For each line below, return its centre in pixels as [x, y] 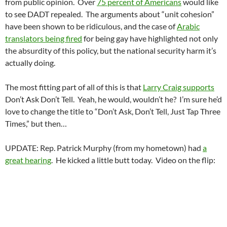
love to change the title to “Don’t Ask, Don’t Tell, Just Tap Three [113, 111]
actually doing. [30, 63]
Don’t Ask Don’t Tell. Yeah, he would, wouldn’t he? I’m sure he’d [113, 99]
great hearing [28, 160]
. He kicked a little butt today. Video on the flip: [133, 160]
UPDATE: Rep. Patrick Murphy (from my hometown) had [104, 148]
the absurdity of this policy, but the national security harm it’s [111, 51]
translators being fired [44, 39]
